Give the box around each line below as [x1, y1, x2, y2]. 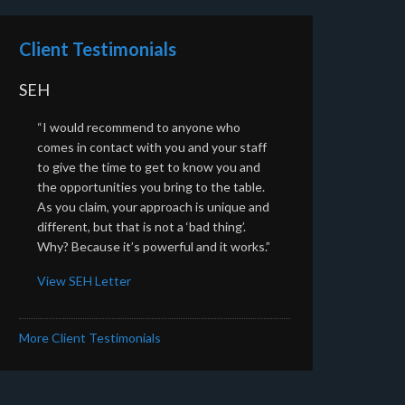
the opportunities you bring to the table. [37, 178, 265, 194]
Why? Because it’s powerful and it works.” [37, 238, 270, 254]
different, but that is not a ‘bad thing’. [37, 218, 246, 234]
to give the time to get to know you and [37, 158, 260, 174]
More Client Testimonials [19, 329, 161, 345]
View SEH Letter [37, 272, 131, 288]
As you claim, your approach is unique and [37, 198, 269, 214]
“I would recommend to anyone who [37, 118, 240, 135]
